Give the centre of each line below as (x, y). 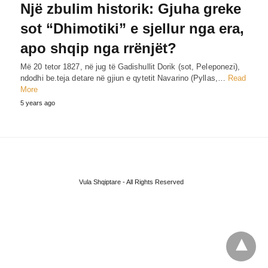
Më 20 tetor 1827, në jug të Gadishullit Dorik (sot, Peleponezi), (130, 66)
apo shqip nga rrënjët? (98, 48)
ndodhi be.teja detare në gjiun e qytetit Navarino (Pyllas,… (124, 78)
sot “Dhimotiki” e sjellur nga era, (132, 28)
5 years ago (38, 103)
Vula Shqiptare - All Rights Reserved (131, 182)
